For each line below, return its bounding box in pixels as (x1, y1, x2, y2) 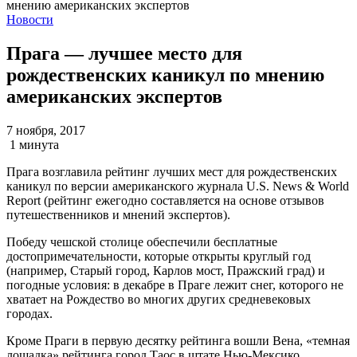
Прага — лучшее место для (6, 42, 242, 64)
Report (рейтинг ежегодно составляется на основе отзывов (6, 193, 324, 207)
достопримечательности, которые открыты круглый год (6, 249, 311, 263)
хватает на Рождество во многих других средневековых (6, 292, 311, 306)
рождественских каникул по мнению (6, 64, 324, 85)
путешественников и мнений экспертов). (6, 207, 230, 222)
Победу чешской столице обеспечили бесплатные (6, 234, 277, 249)
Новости (6, 13, 53, 26)
